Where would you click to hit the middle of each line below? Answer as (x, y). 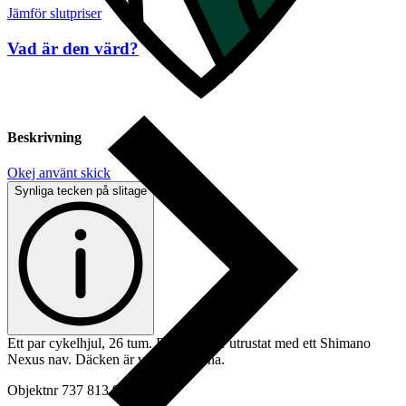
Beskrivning (44, 138)
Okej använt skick (59, 173)
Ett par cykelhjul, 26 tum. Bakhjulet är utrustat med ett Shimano (189, 343)
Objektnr (33, 391)
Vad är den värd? (73, 49)
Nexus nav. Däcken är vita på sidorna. (116, 360)
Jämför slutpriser (54, 14)
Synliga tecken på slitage (81, 191)
